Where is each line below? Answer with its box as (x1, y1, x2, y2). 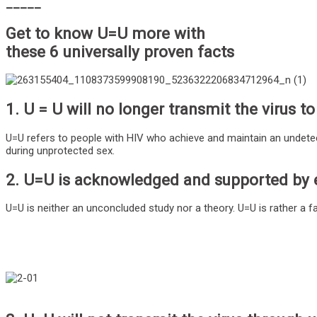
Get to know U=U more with (6, 23, 205, 42)
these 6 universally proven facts (6, 42, 234, 61)
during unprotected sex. (6, 144, 115, 157)
